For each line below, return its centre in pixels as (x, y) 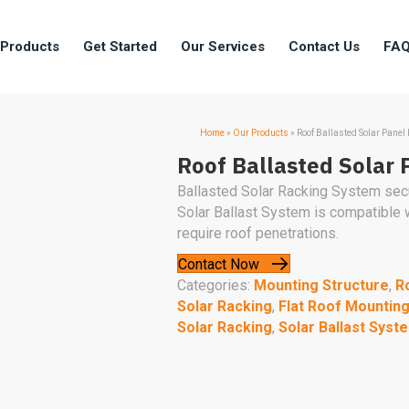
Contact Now (219, 264)
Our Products (261, 132)
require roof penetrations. (258, 233)
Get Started (120, 47)
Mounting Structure (321, 285)
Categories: (215, 285)
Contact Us (324, 47)
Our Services (223, 47)
